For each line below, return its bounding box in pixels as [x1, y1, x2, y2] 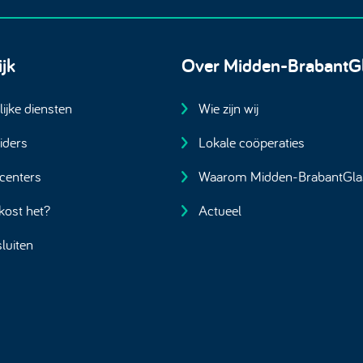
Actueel [199, 200, 242, 220]
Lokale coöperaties [199, 132, 305, 152]
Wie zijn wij [199, 98, 259, 117]
